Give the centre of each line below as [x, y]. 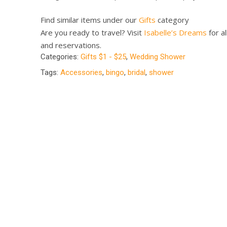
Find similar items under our [90, 20]
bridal [137, 72]
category [172, 20]
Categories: [61, 56]
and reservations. [71, 45]
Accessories [81, 72]
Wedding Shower [158, 56]
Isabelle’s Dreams [175, 32]
